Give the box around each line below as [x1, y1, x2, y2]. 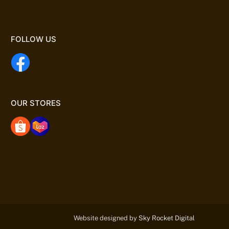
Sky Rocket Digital [138, 214, 195, 222]
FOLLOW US [11, 34, 56, 44]
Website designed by [73, 214, 139, 222]
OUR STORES [11, 98, 61, 108]
